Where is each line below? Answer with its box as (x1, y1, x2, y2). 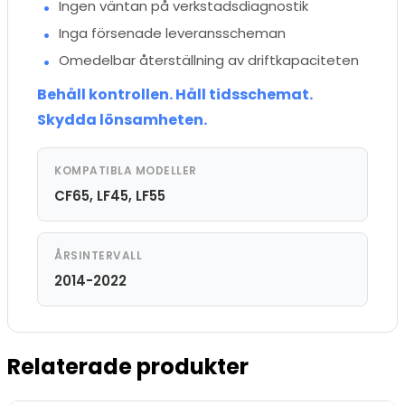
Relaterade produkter (7, 352, 249, 382)
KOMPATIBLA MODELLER (54, 163, 197, 179)
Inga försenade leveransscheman (59, 24, 286, 43)
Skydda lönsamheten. (37, 109, 207, 131)
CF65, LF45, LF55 (54, 186, 165, 206)
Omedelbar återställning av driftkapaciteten (59, 51, 359, 71)
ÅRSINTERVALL (54, 248, 142, 264)
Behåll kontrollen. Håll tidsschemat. (37, 84, 313, 106)
